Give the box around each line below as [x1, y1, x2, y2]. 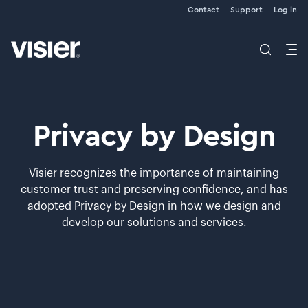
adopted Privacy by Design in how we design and [27, 201, 281, 212]
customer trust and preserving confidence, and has [20, 184, 288, 195]
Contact [188, 5, 219, 14]
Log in [274, 5, 297, 14]
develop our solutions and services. [61, 217, 247, 228]
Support [230, 5, 263, 14]
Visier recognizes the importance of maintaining [29, 168, 279, 179]
